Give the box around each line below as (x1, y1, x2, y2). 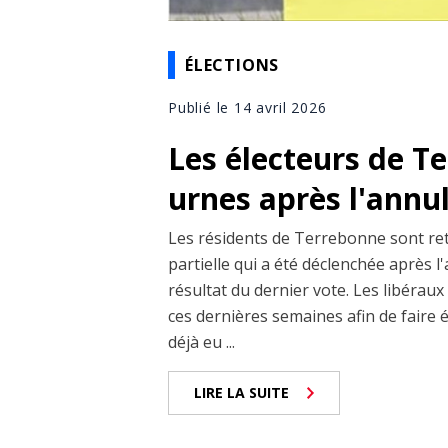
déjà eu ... (168, 331, 235, 354)
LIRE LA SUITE (194, 383, 289, 403)
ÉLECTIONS (185, 53, 280, 76)
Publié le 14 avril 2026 (168, 98, 327, 118)
